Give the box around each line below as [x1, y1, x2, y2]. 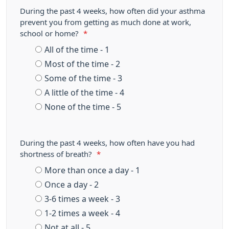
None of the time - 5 [44, 103, 121, 111]
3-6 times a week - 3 [44, 195, 120, 203]
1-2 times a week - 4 [44, 209, 120, 217]
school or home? [20, 30, 81, 37]
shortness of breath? [20, 150, 94, 158]
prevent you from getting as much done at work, [20, 18, 191, 26]
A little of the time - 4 [44, 88, 124, 97]
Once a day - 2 [44, 180, 99, 189]
